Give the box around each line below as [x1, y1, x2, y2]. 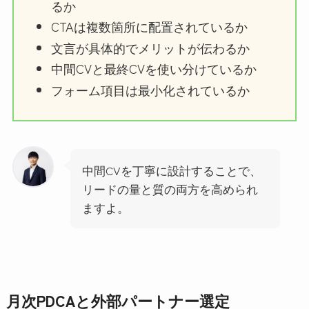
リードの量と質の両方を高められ [81, 179, 258, 197]
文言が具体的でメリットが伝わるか [50, 38, 250, 57]
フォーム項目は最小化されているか [50, 80, 250, 99]
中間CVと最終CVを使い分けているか [50, 59, 257, 78]
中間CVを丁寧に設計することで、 [81, 161, 261, 179]
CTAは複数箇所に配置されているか [50, 17, 248, 36]
